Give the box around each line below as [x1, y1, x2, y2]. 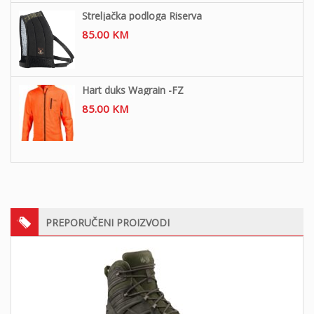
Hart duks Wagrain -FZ [82, 83, 184, 97]
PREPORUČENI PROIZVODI [46, 215, 170, 229]
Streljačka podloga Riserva [82, 9, 202, 23]
